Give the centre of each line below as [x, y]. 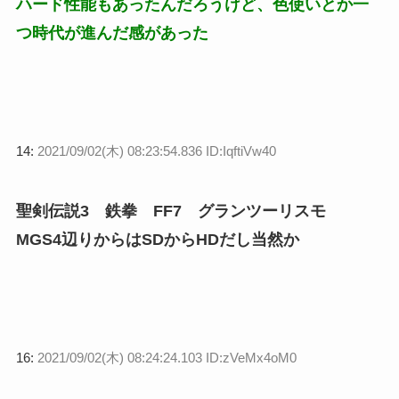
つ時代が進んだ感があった [112, 33]
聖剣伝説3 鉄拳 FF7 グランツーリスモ [171, 211]
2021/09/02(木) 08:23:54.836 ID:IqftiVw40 [156, 151]
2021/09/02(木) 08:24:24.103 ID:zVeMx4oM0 [167, 357]
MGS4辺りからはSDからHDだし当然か [157, 239]
